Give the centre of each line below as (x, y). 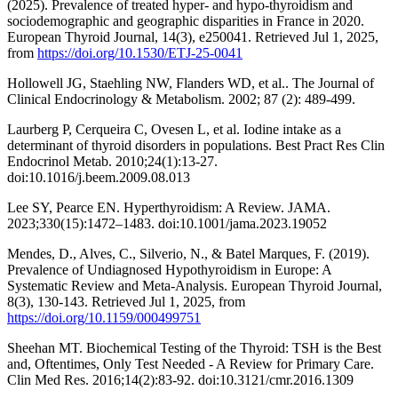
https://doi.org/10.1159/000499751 (104, 318)
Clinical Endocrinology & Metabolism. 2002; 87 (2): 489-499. (181, 99)
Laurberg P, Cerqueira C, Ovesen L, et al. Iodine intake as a (174, 130)
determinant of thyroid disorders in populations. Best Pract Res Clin (196, 146)
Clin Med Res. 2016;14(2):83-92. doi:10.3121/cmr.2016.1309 (180, 380)
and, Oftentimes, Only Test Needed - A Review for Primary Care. (191, 364)
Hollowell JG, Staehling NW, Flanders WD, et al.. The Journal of (191, 84)
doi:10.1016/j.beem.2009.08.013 (99, 178)
